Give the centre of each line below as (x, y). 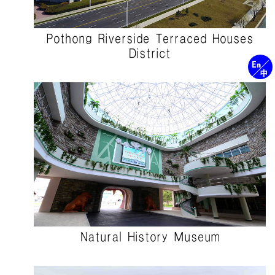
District (150, 53)
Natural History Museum (150, 237)
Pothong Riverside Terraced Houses (150, 39)
